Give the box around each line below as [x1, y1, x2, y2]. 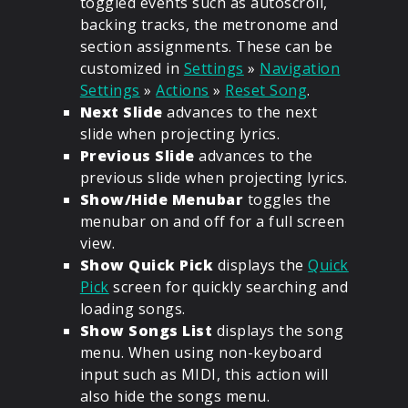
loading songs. [79, 299, 186, 320]
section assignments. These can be [79, 36, 333, 57]
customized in [79, 58, 184, 79]
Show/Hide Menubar [79, 189, 244, 210]
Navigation [260, 58, 341, 79]
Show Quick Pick [79, 255, 214, 276]
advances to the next [162, 102, 318, 123]
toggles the [243, 189, 331, 210]
